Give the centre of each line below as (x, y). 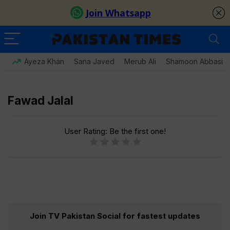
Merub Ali (140, 61)
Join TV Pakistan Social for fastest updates (115, 216)
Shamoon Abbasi (194, 61)
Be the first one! (138, 131)
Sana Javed (94, 61)
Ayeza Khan (44, 61)
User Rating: (87, 131)
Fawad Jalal (41, 100)
